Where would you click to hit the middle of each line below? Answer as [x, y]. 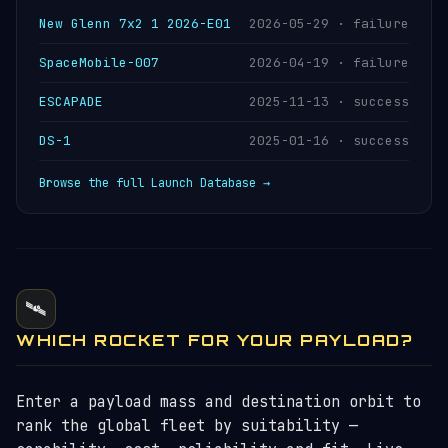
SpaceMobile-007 [99, 62]
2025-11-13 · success [329, 101]
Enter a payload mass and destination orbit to [218, 402]
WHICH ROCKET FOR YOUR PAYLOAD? [214, 340]
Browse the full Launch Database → [154, 183]
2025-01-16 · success [329, 140]
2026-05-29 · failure [329, 23]
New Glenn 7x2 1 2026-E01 [135, 23]
